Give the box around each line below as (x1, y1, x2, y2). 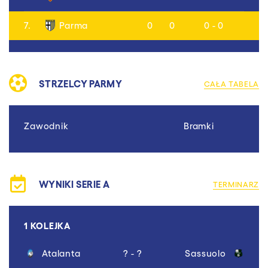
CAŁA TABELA (203, 79, 259, 88)
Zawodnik (24, 120, 69, 131)
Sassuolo (185, 248, 226, 258)
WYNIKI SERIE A (39, 178, 110, 190)
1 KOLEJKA (24, 220, 71, 230)
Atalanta (42, 248, 81, 258)
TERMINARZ (213, 179, 259, 188)
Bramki (183, 120, 215, 131)
